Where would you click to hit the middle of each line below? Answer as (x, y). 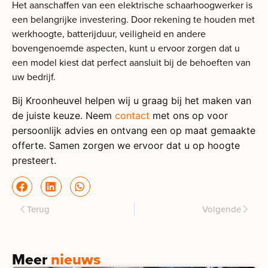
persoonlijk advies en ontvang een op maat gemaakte (134, 130)
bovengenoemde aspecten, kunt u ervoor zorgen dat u (126, 48)
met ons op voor (189, 115)
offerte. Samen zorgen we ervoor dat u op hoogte (126, 145)
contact (132, 115)
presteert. (34, 160)
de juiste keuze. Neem (63, 115)
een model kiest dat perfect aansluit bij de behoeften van (131, 63)
